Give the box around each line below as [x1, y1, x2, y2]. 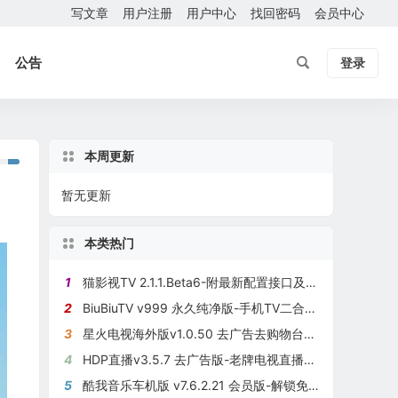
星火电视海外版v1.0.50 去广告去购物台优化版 [83, 326, 305, 341]
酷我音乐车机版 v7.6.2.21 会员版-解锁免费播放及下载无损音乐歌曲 [83, 378, 309, 393]
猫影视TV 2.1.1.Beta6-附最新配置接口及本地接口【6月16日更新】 [83, 275, 306, 290]
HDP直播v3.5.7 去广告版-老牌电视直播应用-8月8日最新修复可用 [83, 352, 305, 367]
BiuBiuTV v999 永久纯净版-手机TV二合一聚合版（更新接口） [83, 300, 306, 315]
